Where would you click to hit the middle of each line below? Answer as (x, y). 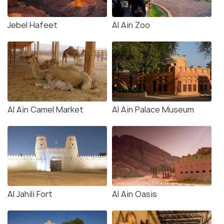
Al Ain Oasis (134, 194)
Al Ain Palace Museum (153, 110)
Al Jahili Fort (30, 194)
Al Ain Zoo (131, 25)
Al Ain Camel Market (45, 110)
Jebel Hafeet (32, 25)
